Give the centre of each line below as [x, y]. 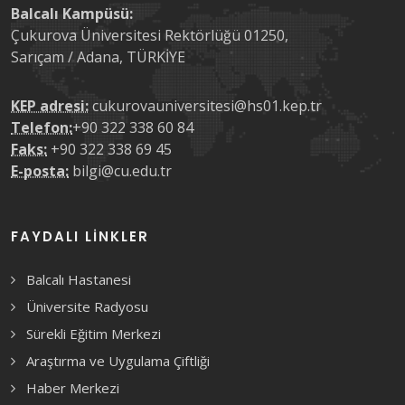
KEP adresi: [50, 106]
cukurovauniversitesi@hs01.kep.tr [205, 106]
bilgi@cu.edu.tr [120, 171]
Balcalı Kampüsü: [72, 14]
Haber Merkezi [73, 388]
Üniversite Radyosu [87, 306]
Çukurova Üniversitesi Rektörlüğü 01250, [150, 35]
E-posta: [40, 171]
